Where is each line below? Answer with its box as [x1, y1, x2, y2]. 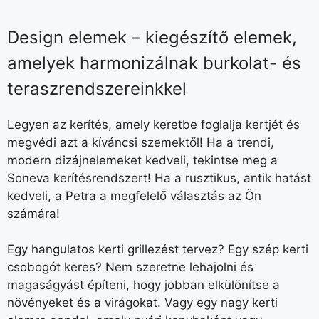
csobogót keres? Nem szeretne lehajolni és [7, 260, 253, 275]
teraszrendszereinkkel [7, 78, 187, 99]
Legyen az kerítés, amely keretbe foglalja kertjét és [7, 117, 300, 132]
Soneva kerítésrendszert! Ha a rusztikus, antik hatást [7, 170, 311, 185]
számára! [7, 206, 60, 221]
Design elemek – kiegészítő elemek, [7, 26, 297, 48]
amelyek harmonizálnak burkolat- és [7, 52, 301, 73]
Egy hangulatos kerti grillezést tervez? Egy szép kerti [7, 242, 308, 257]
